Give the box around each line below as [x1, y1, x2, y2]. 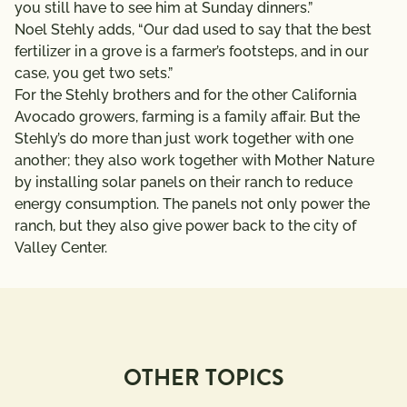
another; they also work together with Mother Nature [15, 151, 374, 169]
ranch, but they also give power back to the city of [15, 216, 356, 234]
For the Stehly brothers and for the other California [15, 85, 357, 104]
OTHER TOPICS [123, 360, 284, 394]
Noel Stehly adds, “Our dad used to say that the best [15, 20, 372, 38]
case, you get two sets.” [15, 64, 176, 82]
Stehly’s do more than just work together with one [15, 129, 353, 147]
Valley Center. [15, 238, 107, 256]
